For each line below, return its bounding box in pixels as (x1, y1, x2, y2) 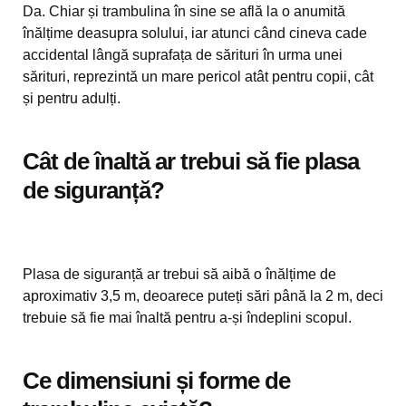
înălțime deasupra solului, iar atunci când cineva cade (23, 25, 367, 41)
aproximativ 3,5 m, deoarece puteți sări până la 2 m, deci (23, 288, 383, 304)
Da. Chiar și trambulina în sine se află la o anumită (23, 4, 345, 19)
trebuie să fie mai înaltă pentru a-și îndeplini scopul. (23, 310, 352, 325)
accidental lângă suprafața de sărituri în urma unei (23, 47, 343, 63)
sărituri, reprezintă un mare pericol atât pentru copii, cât (23, 69, 373, 84)
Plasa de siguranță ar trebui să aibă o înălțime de (23, 266, 336, 282)
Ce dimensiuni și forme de (23, 367, 290, 394)
